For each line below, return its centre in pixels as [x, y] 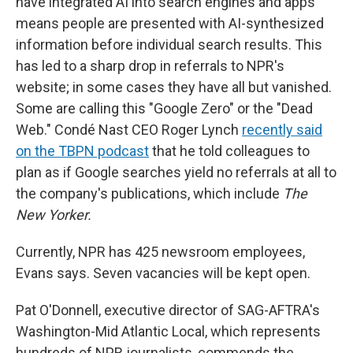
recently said [282, 130]
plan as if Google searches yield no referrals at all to [176, 172]
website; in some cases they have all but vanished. [174, 87]
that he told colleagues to [229, 151]
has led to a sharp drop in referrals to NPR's [150, 66]
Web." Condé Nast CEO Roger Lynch [129, 130]
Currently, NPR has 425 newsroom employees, [160, 252]
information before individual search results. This [169, 45]
